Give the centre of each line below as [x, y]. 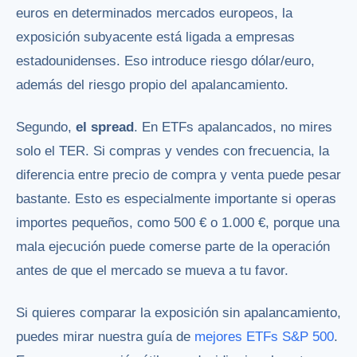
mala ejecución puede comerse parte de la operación [173, 246]
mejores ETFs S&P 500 [264, 336]
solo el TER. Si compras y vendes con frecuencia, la [173, 151]
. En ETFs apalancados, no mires [233, 127]
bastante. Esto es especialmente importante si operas [176, 198]
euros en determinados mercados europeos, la [154, 13]
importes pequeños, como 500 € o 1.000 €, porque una [178, 222]
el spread [105, 127]
